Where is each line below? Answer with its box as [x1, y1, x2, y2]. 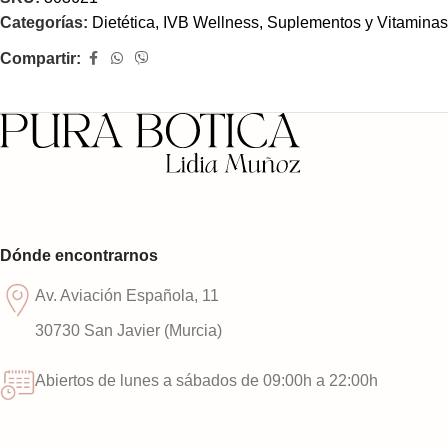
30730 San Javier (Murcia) [35, 322, 222, 339]
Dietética [92, 13, 155, 31]
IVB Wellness [163, 13, 259, 31]
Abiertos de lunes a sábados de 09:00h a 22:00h [35, 372, 378, 389]
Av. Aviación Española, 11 [35, 287, 219, 304]
